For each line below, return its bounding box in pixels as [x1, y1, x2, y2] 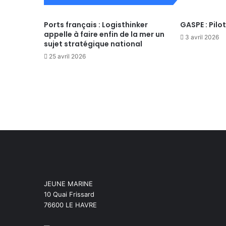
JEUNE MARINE [44, 179, 93, 188]
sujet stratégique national [44, 38, 142, 49]
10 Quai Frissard [44, 190, 94, 198]
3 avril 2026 [185, 33, 219, 41]
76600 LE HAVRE [44, 200, 97, 209]
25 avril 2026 [49, 52, 86, 60]
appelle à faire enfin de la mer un [44, 29, 164, 39]
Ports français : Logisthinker [44, 19, 148, 30]
